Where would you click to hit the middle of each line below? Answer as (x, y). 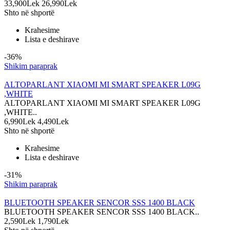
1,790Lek (53, 221)
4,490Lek (53, 122)
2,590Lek (20, 221)
